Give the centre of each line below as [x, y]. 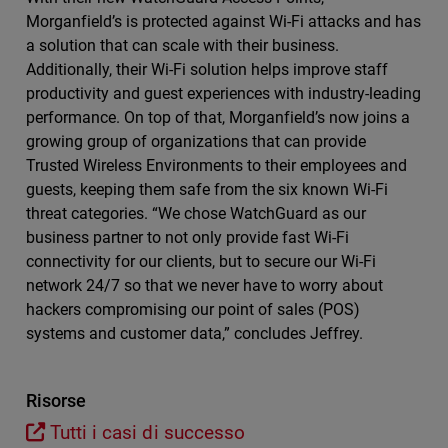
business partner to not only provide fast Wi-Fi [187, 237]
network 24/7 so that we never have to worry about [204, 285]
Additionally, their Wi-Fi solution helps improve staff [207, 69]
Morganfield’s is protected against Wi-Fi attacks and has [223, 21]
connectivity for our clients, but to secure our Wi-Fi [201, 261]
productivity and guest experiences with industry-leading [223, 93]
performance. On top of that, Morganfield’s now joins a [218, 117]
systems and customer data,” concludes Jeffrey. [194, 333]
